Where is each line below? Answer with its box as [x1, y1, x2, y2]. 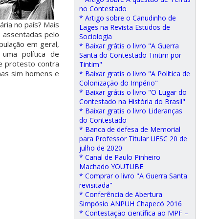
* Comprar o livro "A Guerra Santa [79, 171, 187, 180]
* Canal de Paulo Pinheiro [79, 153, 160, 162]
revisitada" [79, 180, 112, 190]
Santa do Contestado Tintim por [79, 50, 181, 60]
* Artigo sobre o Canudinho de [79, 13, 176, 22]
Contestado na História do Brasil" [79, 97, 185, 106]
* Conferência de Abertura [79, 190, 162, 199]
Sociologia [79, 32, 112, 41]
